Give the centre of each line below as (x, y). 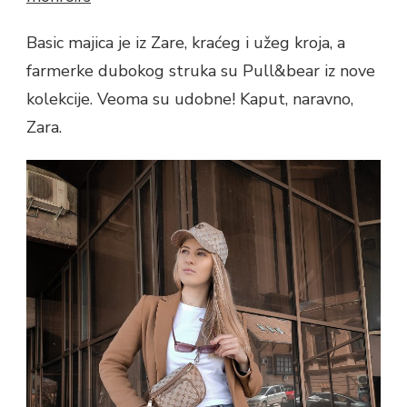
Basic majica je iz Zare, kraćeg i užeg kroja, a (186, 42)
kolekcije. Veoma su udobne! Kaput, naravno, (190, 99)
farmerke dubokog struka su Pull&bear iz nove (201, 70)
